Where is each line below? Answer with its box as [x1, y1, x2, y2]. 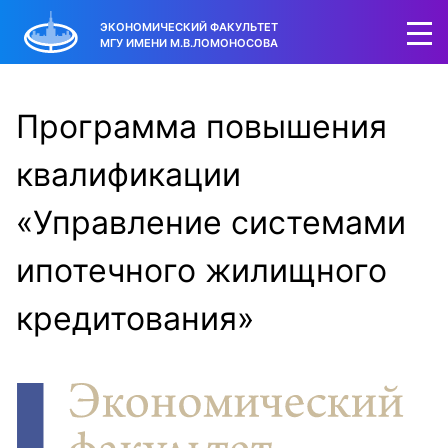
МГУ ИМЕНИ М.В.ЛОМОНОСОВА [100, 35, 278, 50]
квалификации [16, 155, 241, 194]
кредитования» [16, 299, 254, 338]
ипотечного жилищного [16, 251, 387, 290]
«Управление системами [16, 203, 406, 242]
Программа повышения [16, 107, 387, 146]
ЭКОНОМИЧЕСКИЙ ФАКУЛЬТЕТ [100, 19, 278, 34]
